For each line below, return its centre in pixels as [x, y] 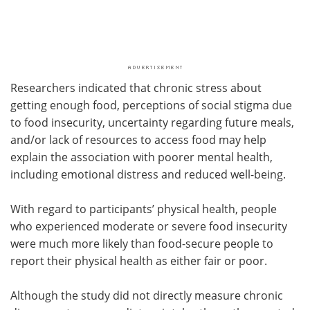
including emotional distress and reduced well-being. [148, 174]
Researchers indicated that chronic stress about [136, 88]
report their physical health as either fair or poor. [140, 261]
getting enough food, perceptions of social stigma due [151, 105]
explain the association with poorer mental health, [142, 157]
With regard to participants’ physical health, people [144, 209]
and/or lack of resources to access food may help [138, 139]
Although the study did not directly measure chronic [147, 295]
